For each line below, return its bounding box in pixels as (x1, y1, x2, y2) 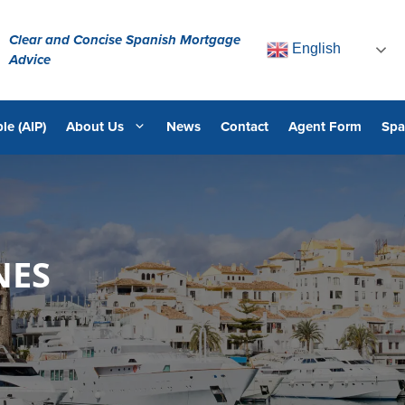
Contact (221, 118, 268, 136)
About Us (66, 118, 124, 136)
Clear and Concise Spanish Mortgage (8, 31, 240, 48)
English (287, 41, 341, 57)
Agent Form (288, 118, 362, 136)
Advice (8, 51, 51, 68)
